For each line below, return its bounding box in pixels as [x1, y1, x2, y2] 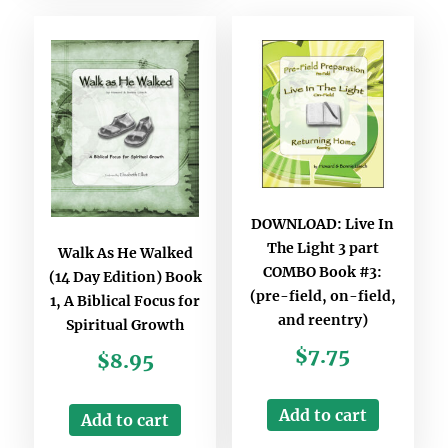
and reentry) [277, 311, 368, 330]
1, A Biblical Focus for [50, 291, 201, 310]
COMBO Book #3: [263, 263, 383, 282]
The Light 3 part [266, 239, 379, 258]
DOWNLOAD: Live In [251, 215, 395, 234]
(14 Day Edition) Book [48, 267, 202, 286]
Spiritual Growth [66, 315, 185, 334]
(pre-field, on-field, [249, 287, 396, 306]
